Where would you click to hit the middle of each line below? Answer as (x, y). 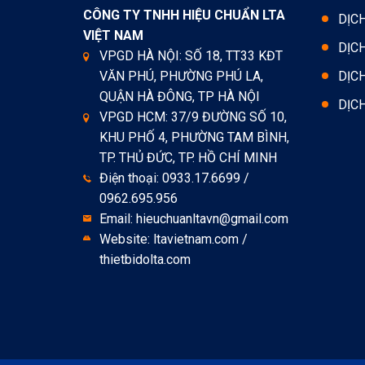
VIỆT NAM (113, 35)
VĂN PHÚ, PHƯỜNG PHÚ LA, (181, 76)
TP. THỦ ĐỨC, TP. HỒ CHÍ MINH (188, 157)
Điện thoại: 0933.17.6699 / (174, 178)
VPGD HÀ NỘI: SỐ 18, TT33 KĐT (191, 55)
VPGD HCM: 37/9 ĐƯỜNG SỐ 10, (193, 117)
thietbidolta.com (145, 259)
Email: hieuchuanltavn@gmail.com (194, 218)
